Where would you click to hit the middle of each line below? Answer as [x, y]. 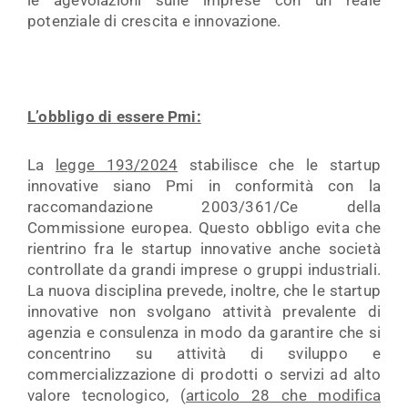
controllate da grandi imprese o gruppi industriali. [204, 270]
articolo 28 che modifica [283, 395]
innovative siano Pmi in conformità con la [204, 186]
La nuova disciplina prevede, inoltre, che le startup [204, 291]
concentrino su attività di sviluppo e [204, 353]
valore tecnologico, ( [107, 395]
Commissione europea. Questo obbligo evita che [204, 228]
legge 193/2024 [117, 165]
